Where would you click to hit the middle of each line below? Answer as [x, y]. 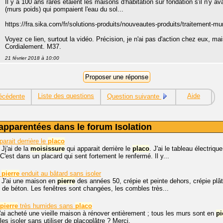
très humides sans [47, 206]
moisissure [48, 149]
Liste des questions [66, 96]
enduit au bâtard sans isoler [60, 174]
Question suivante [134, 97]
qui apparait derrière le [99, 149]
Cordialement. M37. [33, 47]
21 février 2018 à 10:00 [32, 58]
